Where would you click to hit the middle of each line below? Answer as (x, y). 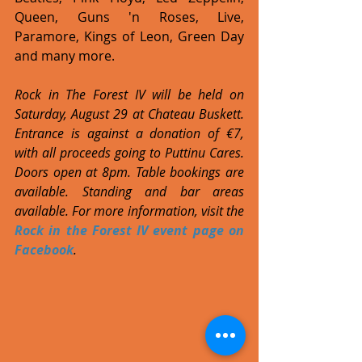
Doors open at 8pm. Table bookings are (129, 172)
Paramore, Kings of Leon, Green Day (129, 36)
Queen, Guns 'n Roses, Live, (129, 17)
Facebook (44, 249)
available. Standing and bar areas (129, 191)
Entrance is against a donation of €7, (129, 133)
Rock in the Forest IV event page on (129, 230)
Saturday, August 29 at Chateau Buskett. (129, 114)
